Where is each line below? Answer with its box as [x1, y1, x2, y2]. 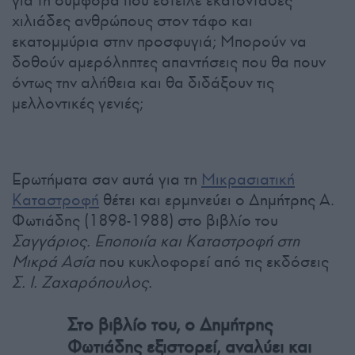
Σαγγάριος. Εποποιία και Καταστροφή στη [12, 230, 300, 251]
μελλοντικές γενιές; [12, 92, 143, 113]
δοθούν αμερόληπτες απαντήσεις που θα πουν [12, 51, 326, 72]
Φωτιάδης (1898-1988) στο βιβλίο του [12, 209, 278, 231]
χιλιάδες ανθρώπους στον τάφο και [12, 10, 253, 31]
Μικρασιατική [201, 168, 295, 189]
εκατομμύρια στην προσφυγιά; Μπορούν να [12, 30, 307, 52]
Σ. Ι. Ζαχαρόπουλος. [12, 271, 152, 292]
